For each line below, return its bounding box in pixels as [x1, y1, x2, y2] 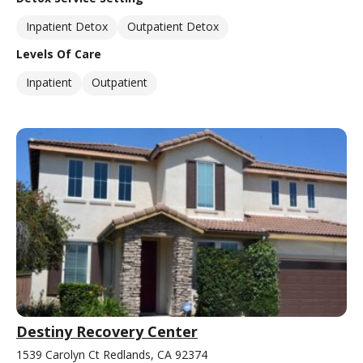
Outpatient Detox [127, 18, 219, 34]
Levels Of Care [16, 45, 101, 62]
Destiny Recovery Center [16, 321, 198, 341]
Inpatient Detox [26, 18, 108, 34]
